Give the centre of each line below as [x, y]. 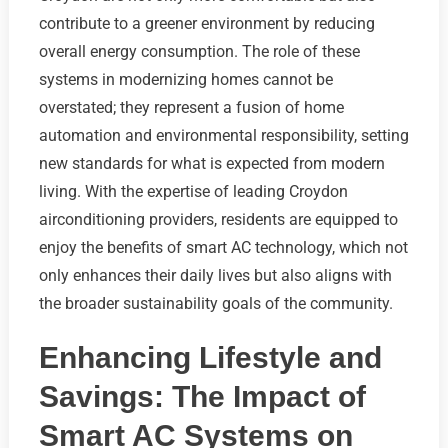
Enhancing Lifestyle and [210, 358]
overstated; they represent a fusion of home [191, 108]
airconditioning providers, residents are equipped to [218, 220]
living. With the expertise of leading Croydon [193, 192]
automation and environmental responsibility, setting [223, 136]
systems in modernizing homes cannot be [185, 80]
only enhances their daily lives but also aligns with [215, 276]
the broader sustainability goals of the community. [215, 304]
